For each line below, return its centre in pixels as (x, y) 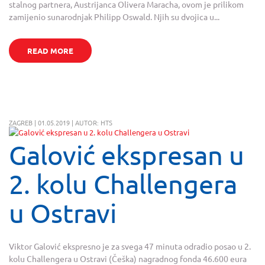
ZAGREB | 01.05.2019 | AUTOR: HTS (61, 123)
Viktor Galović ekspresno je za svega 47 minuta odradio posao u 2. (130, 246)
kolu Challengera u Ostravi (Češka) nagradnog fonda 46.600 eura (128, 258)
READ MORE (50, 51)
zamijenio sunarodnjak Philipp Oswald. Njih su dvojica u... (114, 17)
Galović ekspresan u (127, 155)
